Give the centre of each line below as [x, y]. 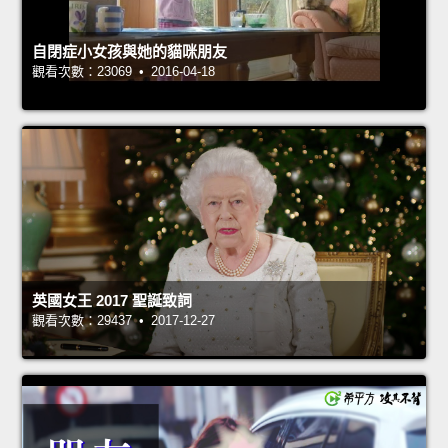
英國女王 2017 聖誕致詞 [112, 301]
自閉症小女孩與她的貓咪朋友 [129, 52]
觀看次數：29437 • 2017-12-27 [123, 321]
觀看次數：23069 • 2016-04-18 [123, 72]
